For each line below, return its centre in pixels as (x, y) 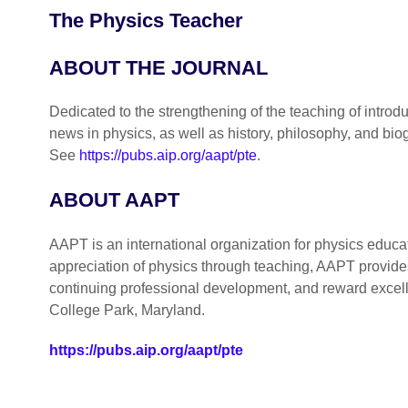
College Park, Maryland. (127, 310)
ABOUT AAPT (114, 200)
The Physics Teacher (146, 21)
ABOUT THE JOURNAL (158, 67)
